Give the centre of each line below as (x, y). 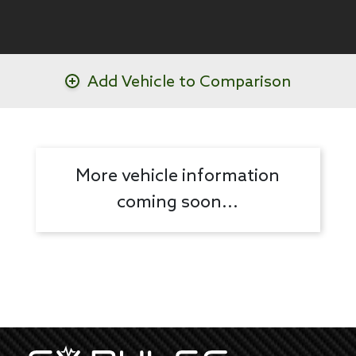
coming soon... (178, 203)
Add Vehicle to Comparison (189, 83)
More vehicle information (178, 177)
